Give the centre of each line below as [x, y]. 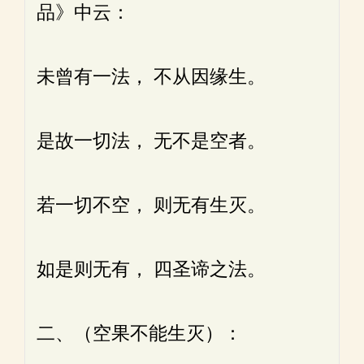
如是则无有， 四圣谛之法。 [151, 269]
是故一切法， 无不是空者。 [151, 141]
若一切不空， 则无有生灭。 [151, 205]
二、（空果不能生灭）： [139, 334]
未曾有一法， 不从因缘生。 [151, 77]
